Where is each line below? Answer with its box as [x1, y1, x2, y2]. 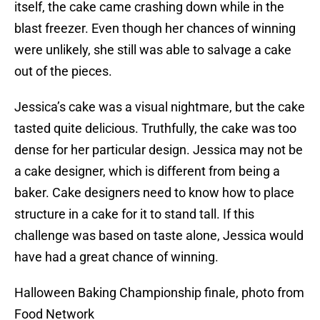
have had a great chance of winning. [14, 249, 219, 265]
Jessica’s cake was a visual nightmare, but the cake [14, 99, 305, 115]
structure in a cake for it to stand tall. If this [14, 206, 254, 222]
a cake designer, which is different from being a [14, 164, 280, 179]
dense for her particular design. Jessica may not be [14, 142, 303, 158]
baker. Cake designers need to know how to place [14, 185, 294, 201]
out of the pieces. [14, 64, 112, 79]
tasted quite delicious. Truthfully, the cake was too [14, 121, 296, 136]
